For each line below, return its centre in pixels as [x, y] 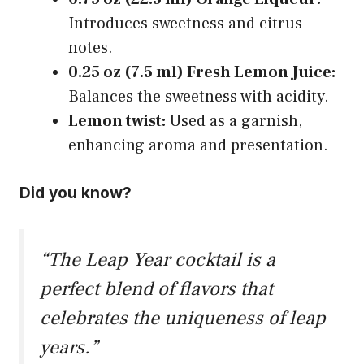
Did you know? [76, 193]
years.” [69, 347]
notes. [91, 48]
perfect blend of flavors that [156, 288]
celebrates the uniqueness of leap [183, 318]
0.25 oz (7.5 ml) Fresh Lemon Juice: [202, 72]
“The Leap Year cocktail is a [158, 259]
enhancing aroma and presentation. [198, 145]
